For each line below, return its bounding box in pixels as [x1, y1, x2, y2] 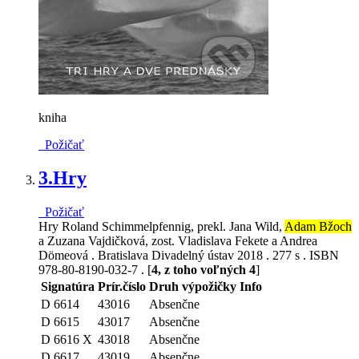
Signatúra [41, 280, 95, 294]
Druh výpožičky [149, 280, 236, 294]
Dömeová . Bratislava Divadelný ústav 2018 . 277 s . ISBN [38, 248, 339, 263]
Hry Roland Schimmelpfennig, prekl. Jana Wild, [38, 220, 284, 234]
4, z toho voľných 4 [151, 263, 256, 277]
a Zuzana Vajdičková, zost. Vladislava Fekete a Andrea [38, 234, 317, 248]
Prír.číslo [98, 280, 146, 294]
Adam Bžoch [284, 220, 352, 234]
